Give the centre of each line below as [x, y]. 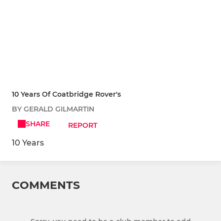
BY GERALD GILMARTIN [53, 109]
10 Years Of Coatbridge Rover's [66, 94]
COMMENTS [46, 185]
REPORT [83, 126]
